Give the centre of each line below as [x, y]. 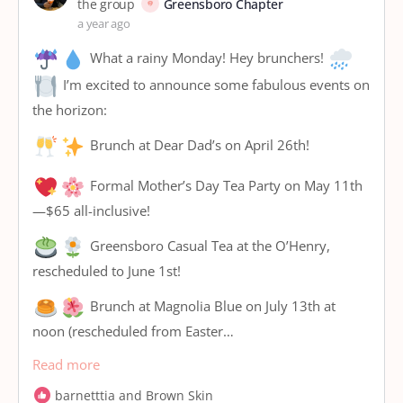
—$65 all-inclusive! [91, 210]
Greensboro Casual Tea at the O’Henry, [208, 246]
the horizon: [70, 110]
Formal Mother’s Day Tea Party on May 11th [224, 186]
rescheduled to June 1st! [107, 271]
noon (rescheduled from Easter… [133, 331]
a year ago [104, 23]
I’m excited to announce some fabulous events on [215, 85]
